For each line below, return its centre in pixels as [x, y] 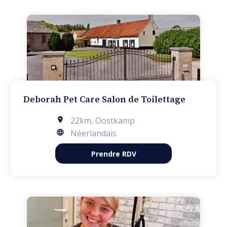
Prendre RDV [113, 154]
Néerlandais [93, 133]
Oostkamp [115, 120]
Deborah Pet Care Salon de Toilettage [104, 99]
